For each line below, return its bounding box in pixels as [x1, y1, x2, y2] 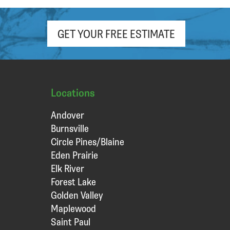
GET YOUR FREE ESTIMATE [57, 27, 175, 41]
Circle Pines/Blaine [50, 135, 124, 148]
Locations [50, 85, 95, 100]
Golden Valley [50, 188, 103, 202]
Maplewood [50, 202, 96, 215]
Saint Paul [50, 215, 90, 228]
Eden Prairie [50, 148, 98, 162]
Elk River [50, 162, 84, 175]
